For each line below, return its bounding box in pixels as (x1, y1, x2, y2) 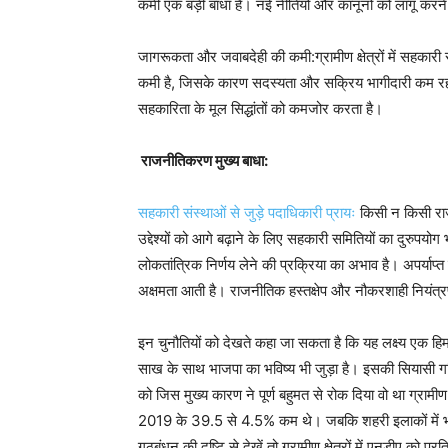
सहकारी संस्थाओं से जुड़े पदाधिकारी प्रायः (138, 203, 356, 222)
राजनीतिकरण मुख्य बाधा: (138, 151, 268, 170)
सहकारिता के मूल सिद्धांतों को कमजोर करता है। (138, 99, 383, 118)
